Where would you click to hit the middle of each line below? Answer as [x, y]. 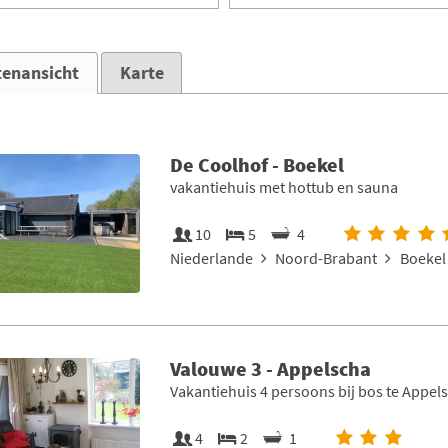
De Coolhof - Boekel [256, 164]
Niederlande [211, 257]
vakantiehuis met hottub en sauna [283, 186]
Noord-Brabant [326, 257]
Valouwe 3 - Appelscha [270, 368]
